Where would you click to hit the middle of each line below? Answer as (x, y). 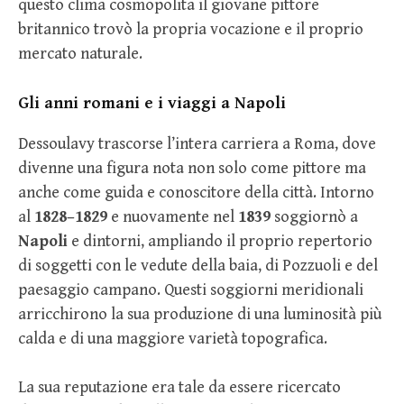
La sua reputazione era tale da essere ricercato (179, 388)
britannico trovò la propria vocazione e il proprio (191, 29)
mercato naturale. (80, 53)
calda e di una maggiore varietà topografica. (173, 339)
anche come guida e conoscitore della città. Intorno (196, 193)
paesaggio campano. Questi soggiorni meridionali (191, 290)
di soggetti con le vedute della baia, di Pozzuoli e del (198, 266)
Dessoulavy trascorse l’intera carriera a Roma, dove (197, 144)
